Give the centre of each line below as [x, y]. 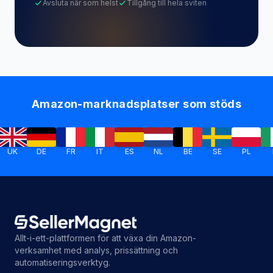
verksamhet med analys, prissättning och [96, 241]
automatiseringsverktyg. [62, 253]
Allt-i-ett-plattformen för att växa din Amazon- [105, 229]
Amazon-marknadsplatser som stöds [136, 94]
